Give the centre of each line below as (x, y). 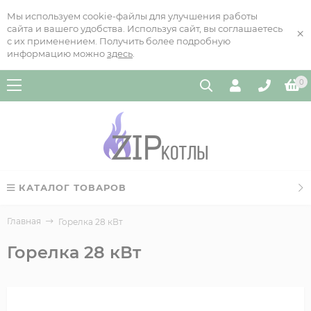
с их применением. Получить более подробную (119, 41)
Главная (24, 221)
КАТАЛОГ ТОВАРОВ (73, 187)
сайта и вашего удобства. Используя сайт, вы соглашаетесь (145, 28)
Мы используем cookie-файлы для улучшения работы (132, 16)
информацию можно (57, 53)
